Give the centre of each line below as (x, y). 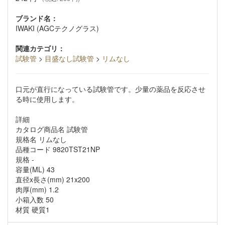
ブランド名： (37, 18)
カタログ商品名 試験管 (52, 129)
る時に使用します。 (47, 99)
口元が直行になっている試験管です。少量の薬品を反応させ (110, 89)
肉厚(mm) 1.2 (37, 189)
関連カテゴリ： (40, 48)
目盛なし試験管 (69, 58)
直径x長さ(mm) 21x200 (53, 179)
